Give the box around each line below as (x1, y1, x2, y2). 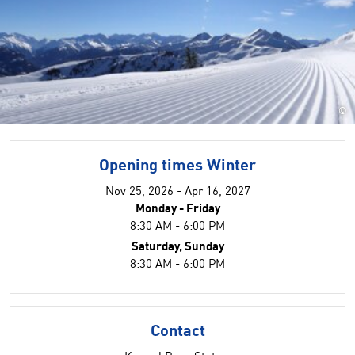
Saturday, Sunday (131, 242, 224, 254)
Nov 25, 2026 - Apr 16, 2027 (105, 186, 250, 198)
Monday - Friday (135, 204, 220, 216)
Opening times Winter (99, 158, 256, 174)
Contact (150, 324, 205, 340)
